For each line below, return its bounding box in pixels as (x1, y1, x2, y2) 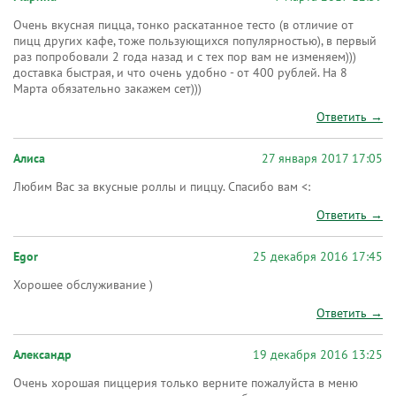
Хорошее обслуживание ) (13, 278, 153, 293)
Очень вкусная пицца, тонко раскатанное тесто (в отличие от (13, 18, 354, 33)
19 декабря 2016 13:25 (253, 347, 383, 362)
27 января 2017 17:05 (262, 151, 383, 166)
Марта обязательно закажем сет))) (13, 81, 202, 96)
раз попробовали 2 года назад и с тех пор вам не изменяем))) (13, 49, 356, 65)
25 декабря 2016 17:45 (253, 249, 383, 264)
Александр (13, 347, 72, 362)
